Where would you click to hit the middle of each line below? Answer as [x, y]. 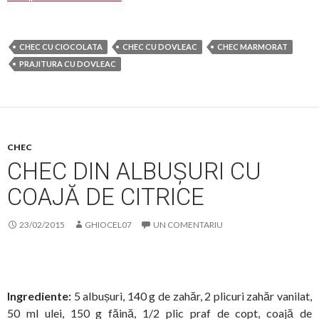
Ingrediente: [41, 296]
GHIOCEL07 [108, 224]
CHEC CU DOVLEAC [160, 46]
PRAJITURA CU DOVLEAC [68, 63]
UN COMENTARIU [188, 224]
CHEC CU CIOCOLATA [61, 46]
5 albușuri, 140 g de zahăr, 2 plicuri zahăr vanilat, [193, 296]
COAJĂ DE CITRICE [106, 197]
